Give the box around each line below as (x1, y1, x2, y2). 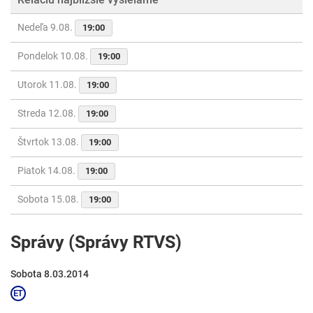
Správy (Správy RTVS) (10, 232, 182, 253)
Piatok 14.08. (17, 165, 78, 177)
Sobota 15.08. (17, 194, 81, 205)
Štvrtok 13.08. (17, 136, 81, 148)
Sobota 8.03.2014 (10, 268, 89, 280)
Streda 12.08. (17, 108, 78, 119)
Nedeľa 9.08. (17, 22, 75, 34)
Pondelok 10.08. (17, 50, 90, 62)
